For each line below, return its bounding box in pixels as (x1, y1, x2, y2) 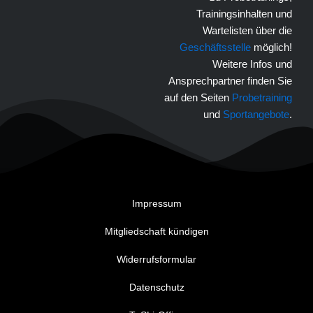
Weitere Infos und (212, 58, 292, 70)
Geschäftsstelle (180, 41, 251, 53)
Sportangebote (223, 108, 289, 120)
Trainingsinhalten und (196, 8, 292, 20)
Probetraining (232, 92, 292, 103)
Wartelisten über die (203, 24, 292, 36)
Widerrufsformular (117, 254, 196, 265)
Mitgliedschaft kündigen (104, 226, 209, 238)
